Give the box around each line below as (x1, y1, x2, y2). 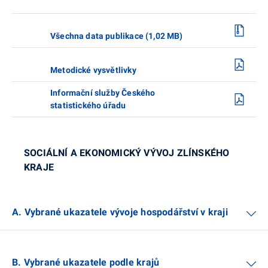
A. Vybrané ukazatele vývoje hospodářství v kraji (12, 206, 228, 218)
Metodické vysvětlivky (50, 65, 136, 75)
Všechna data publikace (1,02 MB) (50, 31, 183, 41)
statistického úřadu (50, 100, 126, 110)
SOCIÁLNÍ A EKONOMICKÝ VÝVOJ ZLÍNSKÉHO (24, 147, 230, 159)
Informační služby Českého (50, 87, 156, 98)
